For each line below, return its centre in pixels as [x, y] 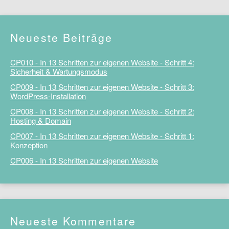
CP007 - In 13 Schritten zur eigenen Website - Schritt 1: [102, 135]
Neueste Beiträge [62, 37]
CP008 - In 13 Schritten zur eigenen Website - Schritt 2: [102, 111]
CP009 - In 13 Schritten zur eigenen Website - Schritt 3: [102, 86]
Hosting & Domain [41, 120]
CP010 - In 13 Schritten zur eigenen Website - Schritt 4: [102, 62]
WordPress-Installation [48, 96]
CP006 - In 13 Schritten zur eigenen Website [84, 160]
